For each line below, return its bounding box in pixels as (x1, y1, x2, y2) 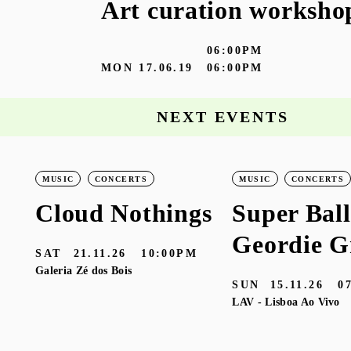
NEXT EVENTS (157, 108, 289, 126)
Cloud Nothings (35, 199, 212, 228)
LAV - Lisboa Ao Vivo (232, 295, 340, 309)
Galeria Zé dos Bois (35, 264, 132, 277)
